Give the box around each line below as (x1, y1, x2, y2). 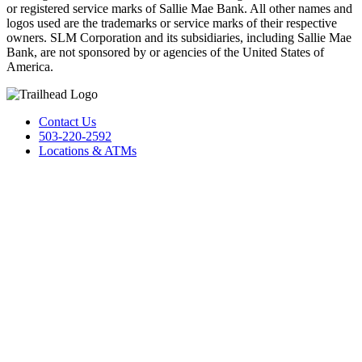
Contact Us (39, 115, 96, 129)
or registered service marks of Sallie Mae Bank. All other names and (6, 2, 352, 16)
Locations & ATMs (39, 144, 137, 158)
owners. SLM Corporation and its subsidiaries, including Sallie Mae (6, 31, 351, 45)
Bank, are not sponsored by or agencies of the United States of (6, 45, 324, 60)
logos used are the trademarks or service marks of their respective (6, 16, 337, 31)
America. (6, 60, 53, 74)
